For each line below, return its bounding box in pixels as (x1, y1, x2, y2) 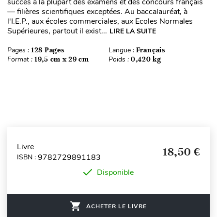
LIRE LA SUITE (109, 26, 156, 36)
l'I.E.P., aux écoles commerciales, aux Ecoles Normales (7, 15, 193, 27)
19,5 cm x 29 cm (34, 54, 89, 63)
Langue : (108, 45, 136, 55)
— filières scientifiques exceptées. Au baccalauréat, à (7, 6, 187, 17)
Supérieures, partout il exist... (7, 25, 107, 36)
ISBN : (17, 153, 38, 162)
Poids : (108, 54, 131, 64)
